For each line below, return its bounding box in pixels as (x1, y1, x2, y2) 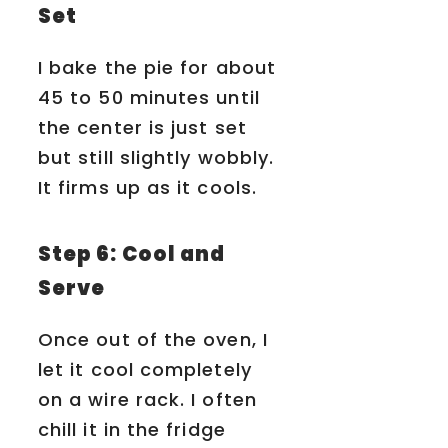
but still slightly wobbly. (38, 145, 275, 171)
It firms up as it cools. (38, 175, 257, 201)
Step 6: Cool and (38, 240, 226, 269)
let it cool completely (38, 357, 252, 383)
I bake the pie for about (38, 55, 276, 81)
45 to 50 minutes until (38, 85, 260, 111)
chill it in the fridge (38, 417, 226, 443)
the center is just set (38, 115, 247, 141)
